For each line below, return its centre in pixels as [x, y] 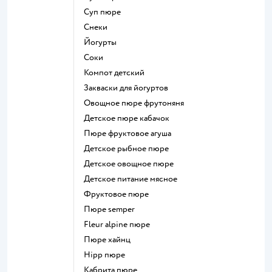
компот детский [117, 72]
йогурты [104, 42]
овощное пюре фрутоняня [137, 103]
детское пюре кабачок [130, 118]
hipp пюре [108, 254]
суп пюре [105, 12]
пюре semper [113, 209]
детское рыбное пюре [129, 148]
